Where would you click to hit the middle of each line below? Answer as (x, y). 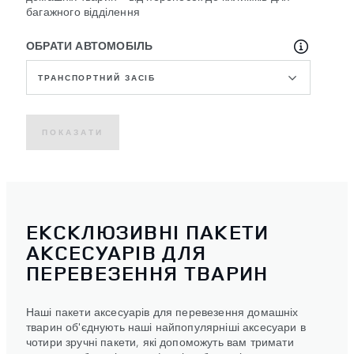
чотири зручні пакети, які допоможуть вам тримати (160, 342)
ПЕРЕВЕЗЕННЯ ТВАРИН (147, 273)
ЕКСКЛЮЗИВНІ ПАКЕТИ (148, 232)
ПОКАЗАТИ (73, 132)
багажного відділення (83, 11)
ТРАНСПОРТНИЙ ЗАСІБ (97, 77)
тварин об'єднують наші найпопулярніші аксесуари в (166, 327)
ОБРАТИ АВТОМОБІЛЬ (90, 45)
